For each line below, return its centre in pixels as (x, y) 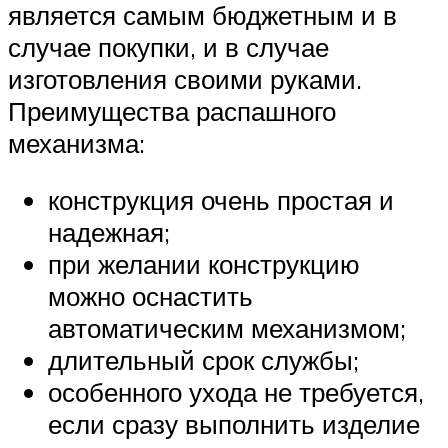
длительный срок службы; (203, 360)
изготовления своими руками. (185, 78)
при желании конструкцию (204, 264)
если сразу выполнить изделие (234, 424)
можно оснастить (150, 296)
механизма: (76, 142)
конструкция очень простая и (221, 200)
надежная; (109, 232)
